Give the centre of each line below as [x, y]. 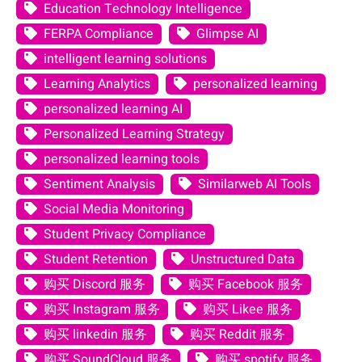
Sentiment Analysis [99, 184]
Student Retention [96, 259]
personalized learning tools [122, 159]
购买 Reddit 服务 [238, 334]
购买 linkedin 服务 [95, 334]
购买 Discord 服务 [95, 284]
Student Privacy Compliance [125, 234]
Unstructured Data [243, 259]
